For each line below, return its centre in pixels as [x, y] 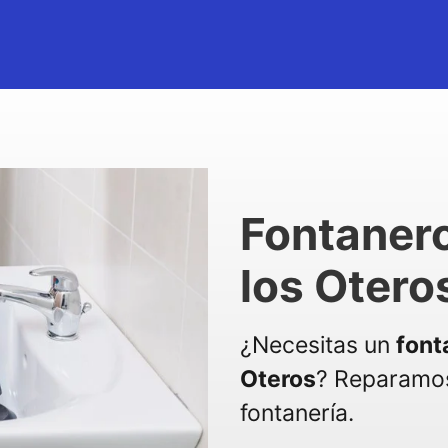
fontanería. [297, 413]
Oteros [278, 379]
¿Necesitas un [318, 345]
